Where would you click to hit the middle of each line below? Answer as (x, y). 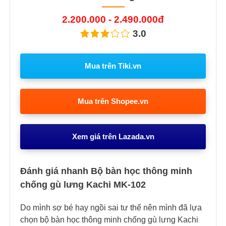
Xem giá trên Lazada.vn (113, 137)
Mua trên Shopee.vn (113, 101)
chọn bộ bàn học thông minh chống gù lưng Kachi (109, 220)
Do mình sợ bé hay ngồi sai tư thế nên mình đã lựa (111, 208)
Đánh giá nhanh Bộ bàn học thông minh (106, 171)
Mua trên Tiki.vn (113, 66)
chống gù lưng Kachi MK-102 (83, 185)
